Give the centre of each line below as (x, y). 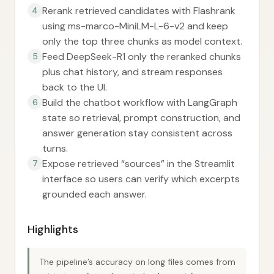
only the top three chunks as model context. (142, 41)
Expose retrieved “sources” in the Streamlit (139, 164)
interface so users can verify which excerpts (141, 179)
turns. (55, 148)
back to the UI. (75, 87)
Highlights (53, 229)
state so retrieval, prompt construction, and (141, 118)
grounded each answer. (94, 194)
